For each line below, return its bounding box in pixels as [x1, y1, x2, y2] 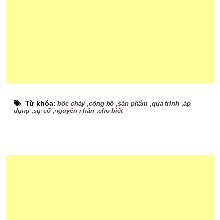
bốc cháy [57, 100, 85, 108]
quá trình [152, 100, 180, 108]
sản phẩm [118, 100, 148, 108]
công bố [89, 100, 114, 108]
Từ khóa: [25, 99, 58, 108]
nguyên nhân [55, 107, 95, 115]
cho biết [98, 107, 123, 115]
